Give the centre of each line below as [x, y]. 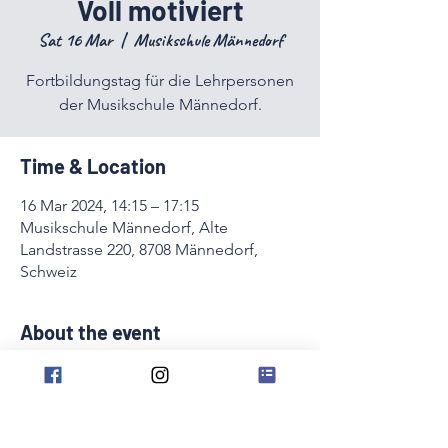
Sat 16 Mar [74, 40]
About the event [90, 332]
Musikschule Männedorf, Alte [124, 227]
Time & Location [93, 166]
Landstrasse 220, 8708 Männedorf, [139, 249]
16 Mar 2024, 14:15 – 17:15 [109, 205]
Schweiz [48, 271]
